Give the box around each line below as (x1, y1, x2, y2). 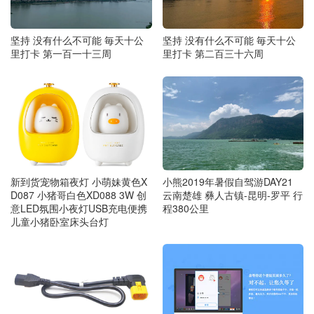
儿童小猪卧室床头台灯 (11, 214, 109, 228)
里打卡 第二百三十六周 (162, 46, 264, 61)
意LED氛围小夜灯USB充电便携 (11, 200, 147, 215)
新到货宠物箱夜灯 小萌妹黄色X (11, 174, 147, 189)
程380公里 (162, 201, 209, 216)
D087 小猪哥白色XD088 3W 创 (11, 187, 146, 202)
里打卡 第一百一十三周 (11, 46, 111, 61)
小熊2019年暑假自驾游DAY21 (162, 175, 293, 189)
